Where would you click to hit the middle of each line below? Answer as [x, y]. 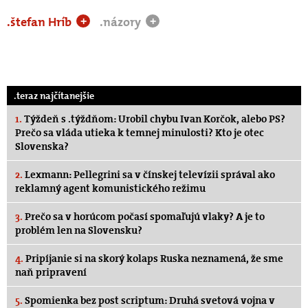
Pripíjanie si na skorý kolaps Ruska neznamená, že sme [153, 258]
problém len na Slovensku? [79, 230]
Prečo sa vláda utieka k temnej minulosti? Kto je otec [140, 132]
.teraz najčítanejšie [54, 95]
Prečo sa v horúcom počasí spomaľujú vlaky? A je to [144, 216]
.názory [122, 22]
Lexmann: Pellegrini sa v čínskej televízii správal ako [149, 174]
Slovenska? [42, 146]
